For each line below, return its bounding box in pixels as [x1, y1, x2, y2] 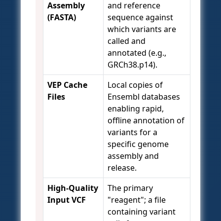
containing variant [108, 206, 176, 218]
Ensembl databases [108, 91, 180, 103]
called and [108, 36, 146, 47]
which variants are [108, 24, 176, 35]
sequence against [108, 12, 173, 23]
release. [108, 162, 137, 174]
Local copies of [108, 79, 163, 91]
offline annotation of [108, 115, 184, 126]
